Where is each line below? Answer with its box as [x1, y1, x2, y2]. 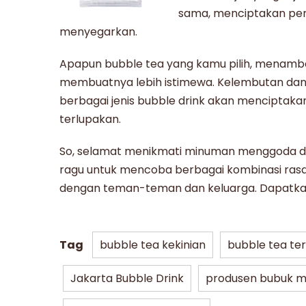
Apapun [59, 55, 105, 72]
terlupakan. [59, 111, 121, 127]
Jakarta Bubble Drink [70, 270, 184, 286]
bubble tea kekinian [100, 236, 206, 253]
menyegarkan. [59, 23, 140, 40]
